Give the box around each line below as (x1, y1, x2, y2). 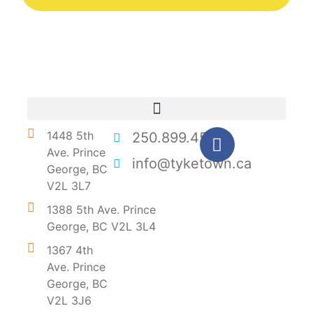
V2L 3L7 (46, 179, 91, 194)
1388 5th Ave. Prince (46, 203, 156, 217)
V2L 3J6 (46, 293, 92, 308)
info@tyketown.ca (131, 155, 252, 173)
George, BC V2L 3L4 (46, 219, 156, 234)
